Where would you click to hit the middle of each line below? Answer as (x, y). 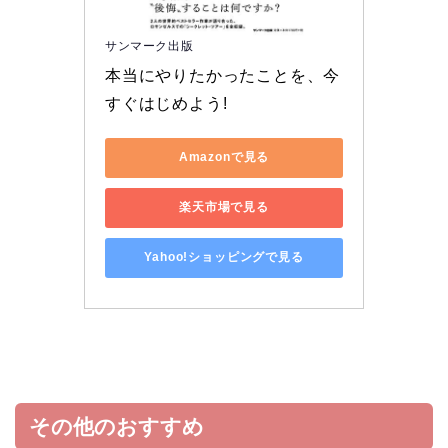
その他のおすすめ (116, 426)
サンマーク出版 (149, 45)
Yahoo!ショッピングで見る (224, 257)
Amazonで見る (224, 157)
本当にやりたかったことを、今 (223, 75)
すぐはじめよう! (166, 103)
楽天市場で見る (224, 207)
